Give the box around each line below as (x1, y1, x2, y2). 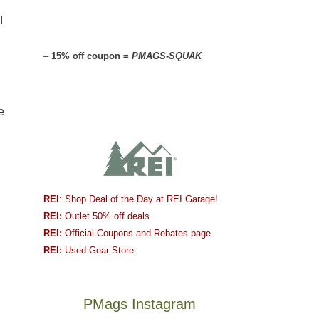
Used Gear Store (62, 245, 134, 256)
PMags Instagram (83, 296, 196, 313)
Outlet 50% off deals (62, 211, 150, 222)
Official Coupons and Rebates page (62, 228, 211, 239)
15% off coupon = (51, 51, 132, 62)
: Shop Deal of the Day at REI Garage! (59, 194, 218, 205)
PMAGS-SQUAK (132, 51, 204, 62)
